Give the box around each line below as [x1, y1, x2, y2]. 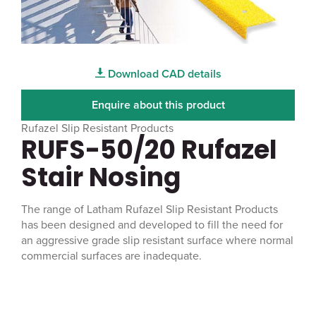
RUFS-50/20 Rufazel [21, 132, 277, 169]
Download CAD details [104, 67, 221, 82]
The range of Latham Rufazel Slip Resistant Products [21, 202, 278, 217]
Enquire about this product [91, 98, 225, 113]
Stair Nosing [21, 159, 181, 196]
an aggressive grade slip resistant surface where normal [21, 233, 293, 248]
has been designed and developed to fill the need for [21, 218, 283, 233]
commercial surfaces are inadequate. [21, 249, 202, 264]
